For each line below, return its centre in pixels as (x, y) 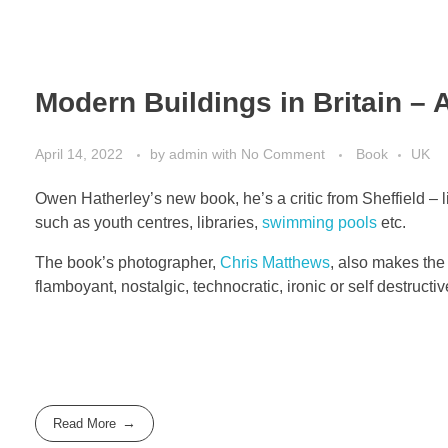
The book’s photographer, (127, 263)
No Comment (283, 154)
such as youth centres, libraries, (148, 223)
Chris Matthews (275, 263)
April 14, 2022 (79, 154)
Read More (85, 424)
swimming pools (319, 223)
